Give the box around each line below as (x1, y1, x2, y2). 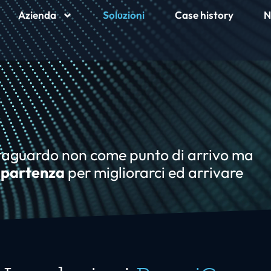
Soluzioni (103, 8, 145, 21)
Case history (175, 8, 233, 21)
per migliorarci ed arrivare (65, 163, 243, 182)
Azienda (18, 8, 56, 21)
